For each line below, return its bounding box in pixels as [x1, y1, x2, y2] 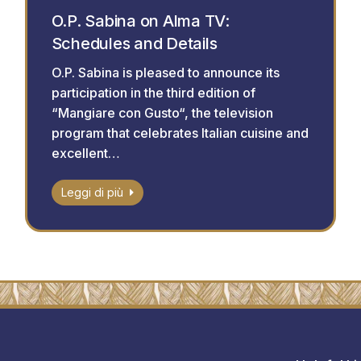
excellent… [51, 145, 120, 162]
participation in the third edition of [51, 85, 255, 102]
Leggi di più [60, 185, 123, 200]
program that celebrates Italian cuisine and [51, 125, 309, 142]
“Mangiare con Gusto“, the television [51, 105, 273, 122]
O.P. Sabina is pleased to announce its [51, 64, 280, 81]
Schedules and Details [51, 34, 218, 54]
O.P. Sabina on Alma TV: [51, 11, 230, 31]
